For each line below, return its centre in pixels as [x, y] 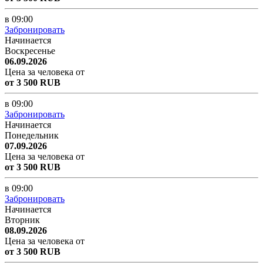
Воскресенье [30, 50]
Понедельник [32, 135]
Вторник [22, 220]
